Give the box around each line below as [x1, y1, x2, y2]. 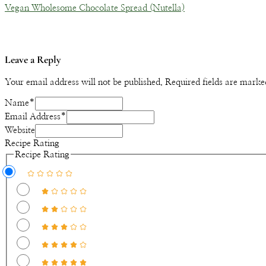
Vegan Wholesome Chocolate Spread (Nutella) [5, 3, 185, 12]
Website [5, 125, 35, 135]
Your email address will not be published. [5, 77, 163, 87]
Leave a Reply [5, 53, 61, 66]
